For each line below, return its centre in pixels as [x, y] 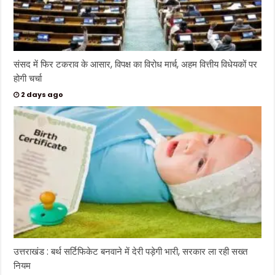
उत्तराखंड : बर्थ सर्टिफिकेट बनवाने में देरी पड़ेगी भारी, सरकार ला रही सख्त [131, 252]
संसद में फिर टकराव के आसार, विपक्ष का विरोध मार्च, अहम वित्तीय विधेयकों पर [136, 64]
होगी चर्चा [28, 79]
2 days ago [42, 95]
